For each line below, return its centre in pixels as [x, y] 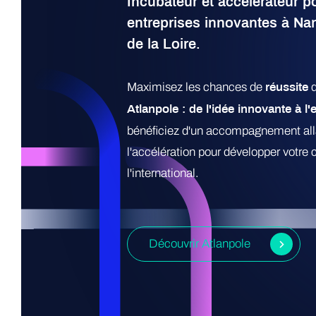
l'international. [164, 173]
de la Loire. [164, 45]
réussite [287, 88]
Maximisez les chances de [196, 87]
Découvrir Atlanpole [200, 244]
